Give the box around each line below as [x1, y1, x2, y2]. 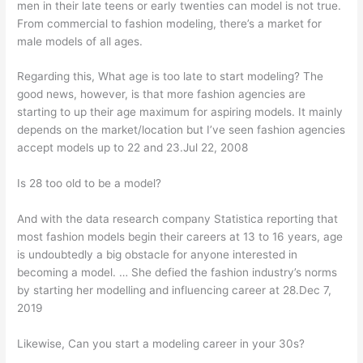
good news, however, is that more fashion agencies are [17, 88, 306, 101]
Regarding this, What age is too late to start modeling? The [17, 70, 324, 83]
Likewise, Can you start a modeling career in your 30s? [17, 337, 305, 351]
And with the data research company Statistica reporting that [17, 212, 339, 226]
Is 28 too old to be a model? [17, 177, 162, 190]
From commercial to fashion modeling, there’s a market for [17, 16, 322, 30]
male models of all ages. [17, 34, 143, 48]
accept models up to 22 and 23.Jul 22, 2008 [17, 141, 249, 155]
